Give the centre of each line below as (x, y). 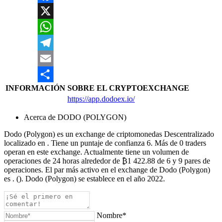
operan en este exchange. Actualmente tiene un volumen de (96, 152)
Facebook (53, 11)
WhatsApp (55, 43)
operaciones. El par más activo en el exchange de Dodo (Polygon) (107, 170)
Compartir (54, 90)
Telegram (52, 58)
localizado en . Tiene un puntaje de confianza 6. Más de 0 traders (105, 143)
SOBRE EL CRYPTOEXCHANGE (128, 88)
